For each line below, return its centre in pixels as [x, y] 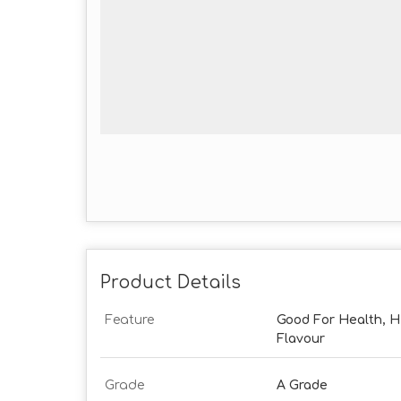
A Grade [302, 386]
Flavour [301, 339]
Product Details [171, 283]
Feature [129, 320]
